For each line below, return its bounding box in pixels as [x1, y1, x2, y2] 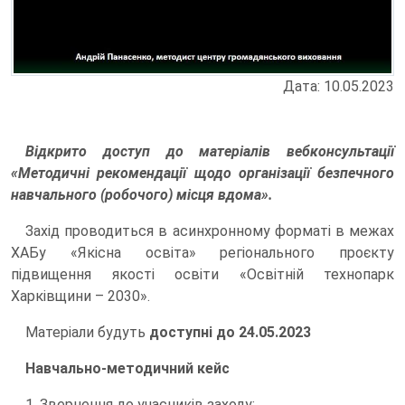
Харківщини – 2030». [11, 287, 150, 305]
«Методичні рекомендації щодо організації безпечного [11, 164, 394, 182]
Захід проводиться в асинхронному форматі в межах [25, 221, 394, 240]
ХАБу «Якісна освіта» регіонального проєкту [11, 243, 394, 261]
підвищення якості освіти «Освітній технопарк [11, 265, 394, 283]
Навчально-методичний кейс [25, 359, 230, 377]
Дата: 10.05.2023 [283, 77, 394, 95]
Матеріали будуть [25, 323, 149, 341]
